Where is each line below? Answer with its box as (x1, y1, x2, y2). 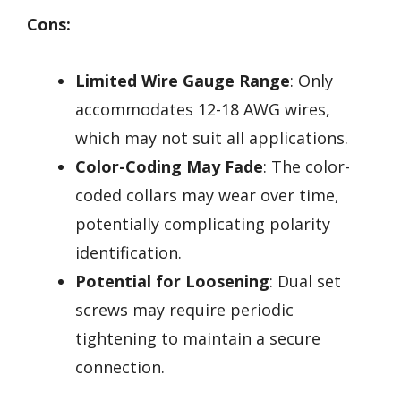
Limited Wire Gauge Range (75, 69, 290, 91)
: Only (290, 69, 333, 91)
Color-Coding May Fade (75, 155, 263, 177)
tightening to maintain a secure (75, 327, 320, 349)
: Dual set (269, 269, 341, 292)
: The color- (263, 155, 350, 177)
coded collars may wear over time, (75, 183, 339, 206)
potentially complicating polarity (75, 212, 330, 235)
